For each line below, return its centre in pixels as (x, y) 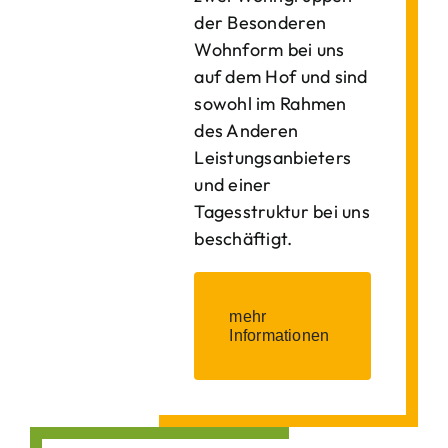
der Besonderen (260, 22)
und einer (233, 184)
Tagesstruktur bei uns (282, 211)
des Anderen (246, 130)
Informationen (279, 335)
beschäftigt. (243, 238)
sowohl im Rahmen (270, 103)
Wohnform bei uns (269, 49)
